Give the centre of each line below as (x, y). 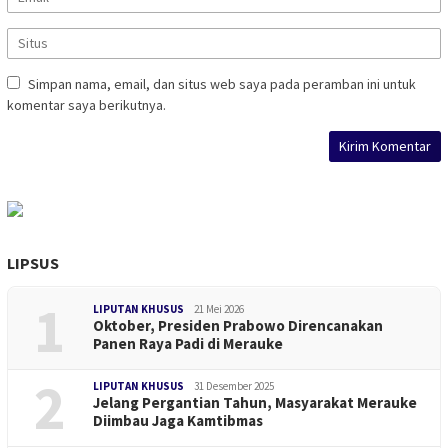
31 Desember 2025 (234, 385)
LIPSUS (33, 262)
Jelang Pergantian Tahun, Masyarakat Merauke (255, 402)
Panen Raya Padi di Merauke (188, 343)
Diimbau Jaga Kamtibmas (178, 420)
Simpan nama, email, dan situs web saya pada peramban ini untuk (222, 83)
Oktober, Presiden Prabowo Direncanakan (238, 325)
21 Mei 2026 (219, 308)
